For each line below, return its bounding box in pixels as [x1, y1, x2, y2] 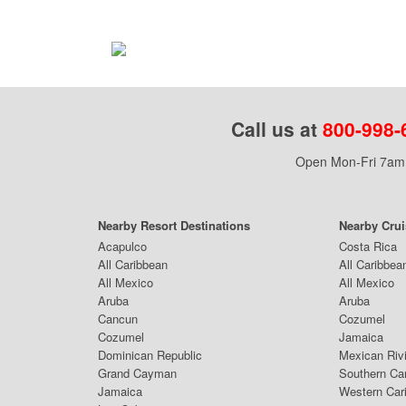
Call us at [230, 115, 323, 142]
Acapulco [98, 237, 147, 255]
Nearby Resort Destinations [98, 217, 250, 234]
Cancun [98, 310, 138, 327]
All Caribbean [98, 256, 168, 273]
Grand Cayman [98, 364, 177, 382]
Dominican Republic [98, 346, 202, 363]
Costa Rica [339, 237, 397, 255]
